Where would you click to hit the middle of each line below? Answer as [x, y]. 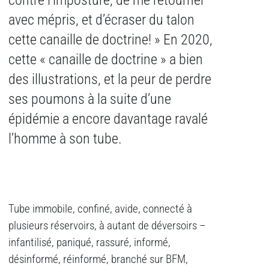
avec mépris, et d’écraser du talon [101, 20]
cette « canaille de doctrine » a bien [106, 60]
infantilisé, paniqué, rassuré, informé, [89, 243]
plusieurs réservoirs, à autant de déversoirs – [107, 226]
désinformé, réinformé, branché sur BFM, [98, 260]
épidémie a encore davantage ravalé [108, 119]
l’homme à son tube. [65, 139]
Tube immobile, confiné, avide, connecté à [100, 209]
